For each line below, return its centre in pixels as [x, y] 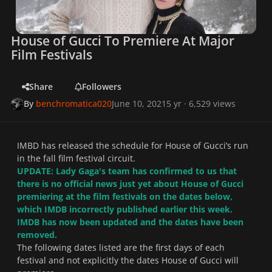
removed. [38, 235]
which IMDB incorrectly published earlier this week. [125, 209]
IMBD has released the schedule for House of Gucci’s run [133, 146]
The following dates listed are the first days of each [121, 248]
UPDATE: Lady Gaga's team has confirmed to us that [127, 171]
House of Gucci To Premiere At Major [123, 41]
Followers [101, 87]
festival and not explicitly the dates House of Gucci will [128, 260]
